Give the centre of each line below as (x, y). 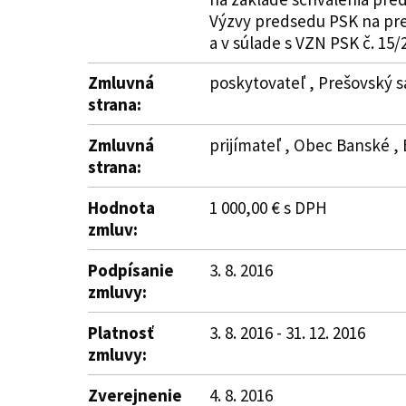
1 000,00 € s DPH (268, 208)
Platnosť (121, 333)
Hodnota (121, 208)
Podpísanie (131, 270)
